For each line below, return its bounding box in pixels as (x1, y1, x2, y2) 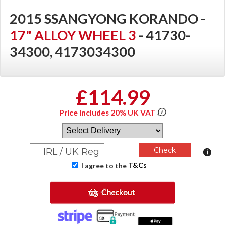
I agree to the (79, 161, 128, 170)
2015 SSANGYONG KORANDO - (10, 10, 205, 27)
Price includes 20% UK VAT (59, 107, 157, 117)
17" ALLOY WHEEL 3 (10, 26, 139, 43)
